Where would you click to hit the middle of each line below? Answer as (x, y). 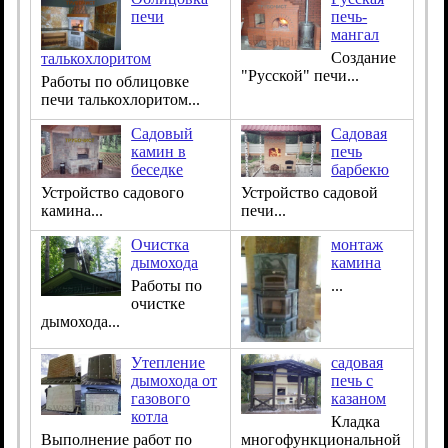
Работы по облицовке (115, 81)
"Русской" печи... (300, 75)
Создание (364, 57)
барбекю (360, 169)
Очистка (160, 244)
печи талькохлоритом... (121, 99)
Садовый (162, 133)
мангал (355, 34)
